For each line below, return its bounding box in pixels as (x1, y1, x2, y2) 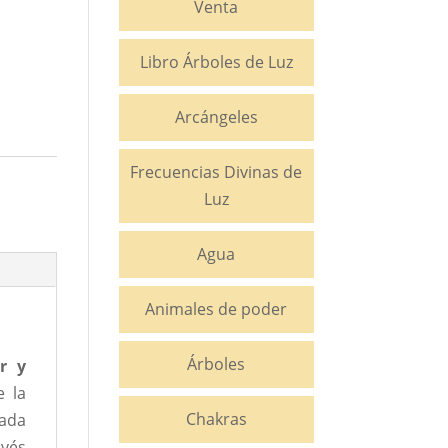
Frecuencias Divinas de (130, 161, 303, 183)
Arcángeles (174, 106, 258, 128)
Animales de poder (145, 298, 288, 320)
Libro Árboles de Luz (139, 51, 293, 73)
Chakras (185, 408, 247, 430)
